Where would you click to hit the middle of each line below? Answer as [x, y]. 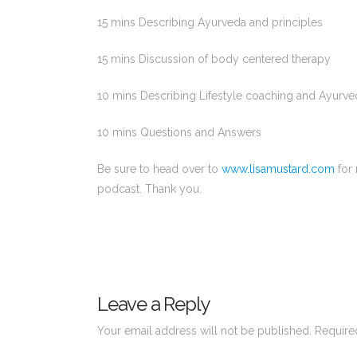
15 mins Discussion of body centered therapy [214, 59]
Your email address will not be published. [204, 331]
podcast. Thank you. [151, 188]
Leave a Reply [154, 304]
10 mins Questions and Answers [179, 132]
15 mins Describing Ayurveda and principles [210, 22]
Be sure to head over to [159, 169]
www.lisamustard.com [278, 169]
